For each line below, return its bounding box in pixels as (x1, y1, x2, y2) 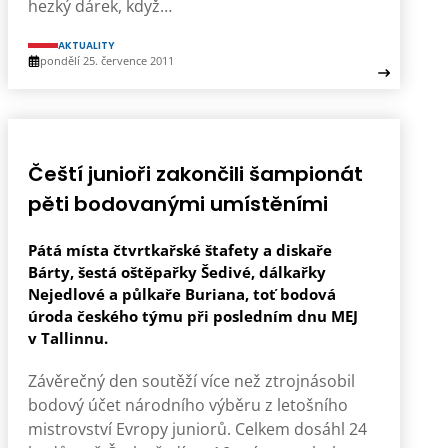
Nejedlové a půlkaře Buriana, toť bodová (28, 284, 336, 304)
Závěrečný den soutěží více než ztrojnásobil (28, 370, 355, 392)
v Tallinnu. (28, 328, 108, 348)
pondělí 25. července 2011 (40, 53, 174, 68)
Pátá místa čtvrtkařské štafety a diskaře (28, 240, 332, 260)
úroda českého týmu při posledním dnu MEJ (28, 306, 358, 326)
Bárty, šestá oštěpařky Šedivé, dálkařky (28, 262, 326, 282)
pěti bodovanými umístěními (28, 190, 328, 218)
